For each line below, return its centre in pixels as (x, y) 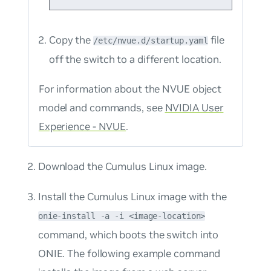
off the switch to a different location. (135, 59)
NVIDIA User (194, 108)
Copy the (71, 40)
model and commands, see (102, 108)
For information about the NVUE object (130, 89)
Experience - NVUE (82, 127)
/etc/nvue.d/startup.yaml (151, 40)
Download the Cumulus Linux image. (122, 167)
